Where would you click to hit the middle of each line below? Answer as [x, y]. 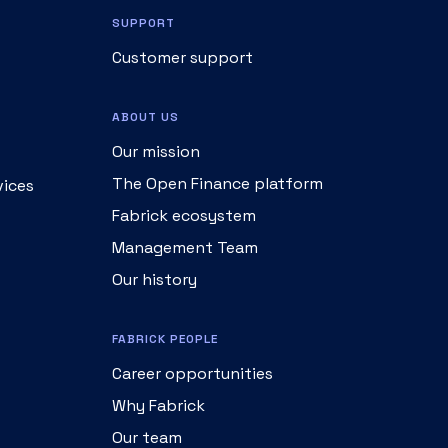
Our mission [156, 151]
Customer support [182, 57]
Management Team [185, 247]
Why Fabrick [158, 405]
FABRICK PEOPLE [165, 339]
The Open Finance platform [217, 183]
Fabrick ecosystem [184, 215]
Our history [154, 279]
